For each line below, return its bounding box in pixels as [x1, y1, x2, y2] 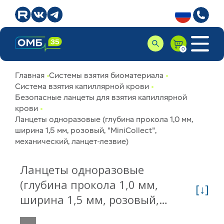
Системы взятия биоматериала [49, 70, 163, 80]
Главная [15, 70, 44, 80]
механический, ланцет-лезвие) [15, 136, 128, 146]
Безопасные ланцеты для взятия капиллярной [15, 92, 187, 102]
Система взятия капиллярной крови [15, 81, 149, 91]
